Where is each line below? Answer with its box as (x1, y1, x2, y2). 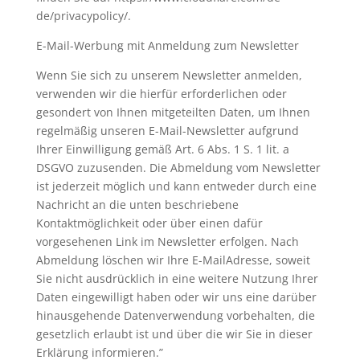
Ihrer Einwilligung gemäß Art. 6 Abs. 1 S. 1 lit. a (35, 141, 289, 157)
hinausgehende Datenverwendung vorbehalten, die (35, 308, 315, 323)
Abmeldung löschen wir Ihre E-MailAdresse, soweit (35, 252, 310, 268)
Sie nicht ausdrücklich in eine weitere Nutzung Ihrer (35, 271, 318, 286)
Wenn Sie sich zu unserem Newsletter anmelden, (35, 67, 302, 83)
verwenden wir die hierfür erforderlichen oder (35, 86, 287, 101)
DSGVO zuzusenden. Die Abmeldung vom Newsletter (35, 160, 321, 175)
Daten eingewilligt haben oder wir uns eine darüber (35, 289, 317, 305)
